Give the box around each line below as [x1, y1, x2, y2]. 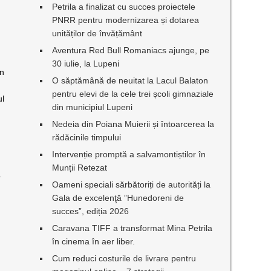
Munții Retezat [52, 163, 108, 172]
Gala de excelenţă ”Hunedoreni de [52, 193, 184, 203]
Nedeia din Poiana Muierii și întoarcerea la [52, 119, 215, 129]
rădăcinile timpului [52, 132, 122, 142]
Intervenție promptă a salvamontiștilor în [52, 149, 206, 159]
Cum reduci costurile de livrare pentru [52, 253, 197, 263]
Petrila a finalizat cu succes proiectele [52, 2, 196, 11]
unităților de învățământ [52, 28, 143, 38]
